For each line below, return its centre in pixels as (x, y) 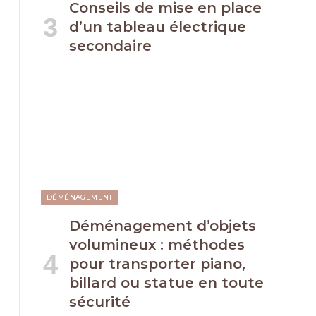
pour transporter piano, (157, 264)
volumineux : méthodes (157, 245)
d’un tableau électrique (158, 27)
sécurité (100, 302)
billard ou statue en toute (166, 283)
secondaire (110, 46)
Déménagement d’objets (163, 226)
